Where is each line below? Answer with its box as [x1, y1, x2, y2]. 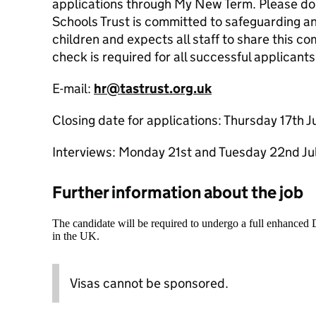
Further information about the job [52, 182, 303, 202]
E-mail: [52, 80, 94, 97]
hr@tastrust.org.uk [94, 80, 212, 97]
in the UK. [52, 230, 99, 242]
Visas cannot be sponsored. [70, 275, 229, 291]
